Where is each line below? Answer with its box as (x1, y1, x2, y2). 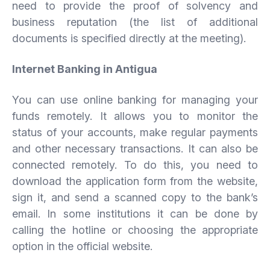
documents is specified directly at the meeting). (12, 31, 246, 45)
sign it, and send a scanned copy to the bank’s (12, 190, 258, 204)
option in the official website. (12, 239, 152, 253)
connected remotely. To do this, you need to (12, 158, 258, 171)
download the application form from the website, (12, 174, 258, 187)
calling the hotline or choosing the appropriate (12, 223, 258, 236)
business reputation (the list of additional (12, 15, 258, 28)
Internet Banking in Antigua (12, 62, 157, 75)
